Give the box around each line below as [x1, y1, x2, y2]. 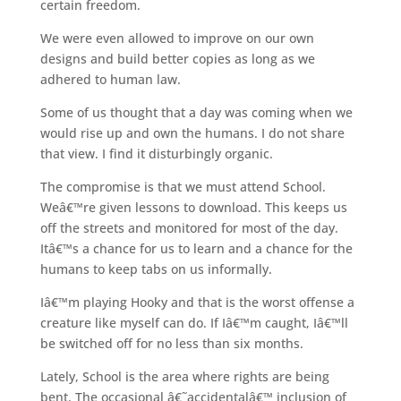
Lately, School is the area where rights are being [39, 367, 329, 385]
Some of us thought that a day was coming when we [39, 103, 353, 121]
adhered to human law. [39, 70, 181, 88]
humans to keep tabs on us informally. [39, 260, 272, 277]
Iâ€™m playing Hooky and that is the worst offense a [39, 293, 354, 311]
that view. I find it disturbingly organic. [39, 144, 273, 162]
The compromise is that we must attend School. [39, 177, 326, 195]
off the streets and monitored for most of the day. [39, 218, 338, 236]
